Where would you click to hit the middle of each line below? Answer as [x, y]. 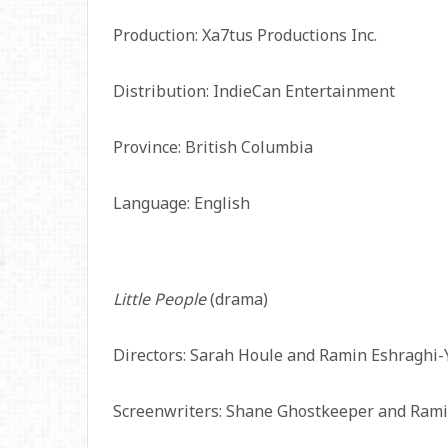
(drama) [237, 299]
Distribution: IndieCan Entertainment [254, 91]
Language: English [181, 203]
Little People [159, 299]
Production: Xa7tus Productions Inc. [245, 35]
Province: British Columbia [213, 147]
